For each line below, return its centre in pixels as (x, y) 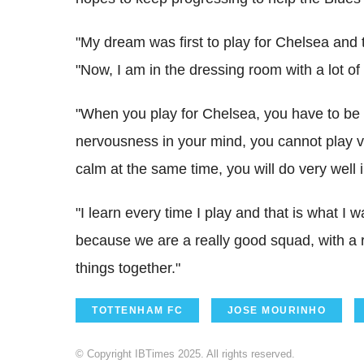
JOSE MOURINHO (276, 310)
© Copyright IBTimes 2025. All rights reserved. (185, 353)
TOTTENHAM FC (137, 310)
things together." (128, 268)
